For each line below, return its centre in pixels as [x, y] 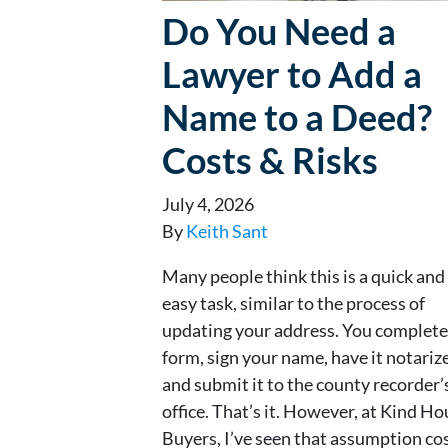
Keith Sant [227, 230]
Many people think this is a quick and [303, 275]
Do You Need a [279, 30]
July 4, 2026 [208, 203]
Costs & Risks [270, 159]
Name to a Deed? [297, 116]
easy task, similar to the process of [293, 302]
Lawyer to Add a [292, 73]
